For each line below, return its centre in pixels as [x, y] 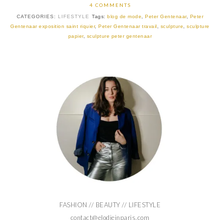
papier [76, 36]
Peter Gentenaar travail [128, 26]
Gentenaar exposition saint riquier [53, 26]
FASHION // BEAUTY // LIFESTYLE [110, 205]
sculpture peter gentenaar [119, 36]
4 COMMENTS [110, 5]
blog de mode [124, 16]
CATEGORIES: [37, 16]
